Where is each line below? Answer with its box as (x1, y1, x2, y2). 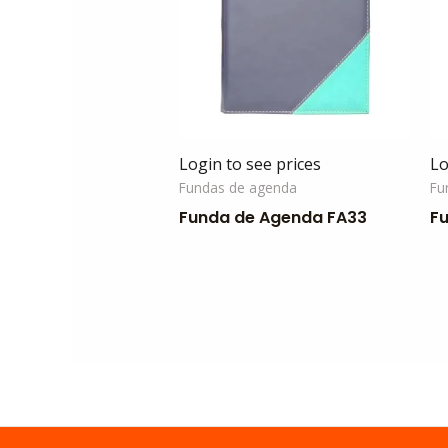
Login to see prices (178, 153, 321, 176)
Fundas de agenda (178, 178, 297, 198)
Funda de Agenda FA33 (178, 206, 367, 230)
